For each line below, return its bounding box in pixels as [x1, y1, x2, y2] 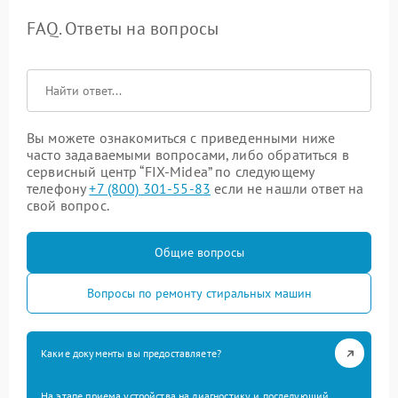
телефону [27, 179, 90, 197]
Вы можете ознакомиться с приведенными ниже [27, 129, 336, 147]
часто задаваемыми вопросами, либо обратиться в [27, 146, 349, 163]
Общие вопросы [154, 244, 244, 260]
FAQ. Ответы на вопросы [27, 17, 219, 40]
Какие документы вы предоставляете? [41, 346, 222, 360]
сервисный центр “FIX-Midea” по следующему [27, 163, 314, 180]
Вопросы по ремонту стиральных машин [86, 285, 312, 301]
